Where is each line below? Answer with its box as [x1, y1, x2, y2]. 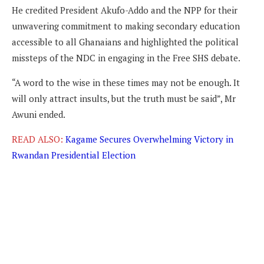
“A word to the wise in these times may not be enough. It [12, 76, 240, 88]
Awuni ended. [12, 108, 65, 120]
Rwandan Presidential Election [12, 148, 136, 161]
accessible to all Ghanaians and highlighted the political [12, 35, 239, 48]
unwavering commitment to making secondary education [12, 19, 240, 32]
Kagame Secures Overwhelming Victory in [65, 133, 233, 145]
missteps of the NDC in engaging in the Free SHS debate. [12, 51, 240, 64]
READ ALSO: [12, 133, 65, 145]
